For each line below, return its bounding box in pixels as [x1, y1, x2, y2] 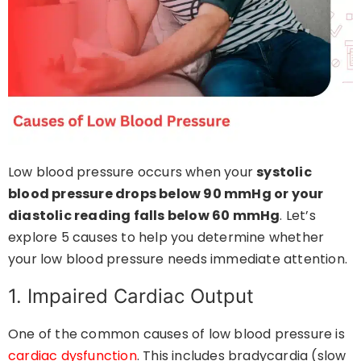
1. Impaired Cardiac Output [8, 284, 254, 308]
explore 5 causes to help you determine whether [8, 227, 325, 247]
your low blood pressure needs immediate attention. [8, 249, 348, 268]
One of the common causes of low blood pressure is [8, 324, 345, 343]
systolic [256, 162, 312, 181]
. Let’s [280, 205, 316, 225]
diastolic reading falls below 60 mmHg [8, 205, 280, 225]
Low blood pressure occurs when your [8, 162, 257, 181]
